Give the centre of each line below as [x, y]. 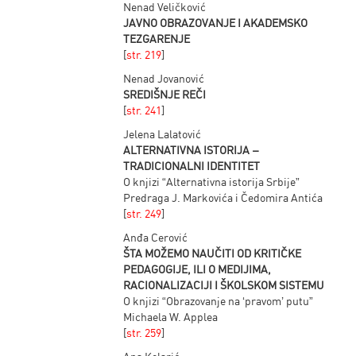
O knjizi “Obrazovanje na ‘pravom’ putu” [219, 300]
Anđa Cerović [156, 237]
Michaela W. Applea [171, 316]
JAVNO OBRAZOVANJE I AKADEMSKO [216, 22]
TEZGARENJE [157, 38]
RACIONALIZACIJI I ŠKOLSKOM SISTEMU [224, 284]
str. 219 [144, 54]
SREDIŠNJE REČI [165, 94]
